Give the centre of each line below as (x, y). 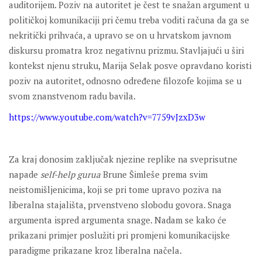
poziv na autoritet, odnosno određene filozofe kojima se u (125, 81)
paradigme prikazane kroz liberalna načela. (95, 251)
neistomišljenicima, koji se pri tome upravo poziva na (115, 190)
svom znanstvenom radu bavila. (72, 96)
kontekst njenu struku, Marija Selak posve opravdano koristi (130, 66)
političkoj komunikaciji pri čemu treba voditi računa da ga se (129, 20)
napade (25, 175)
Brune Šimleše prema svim (154, 175)
